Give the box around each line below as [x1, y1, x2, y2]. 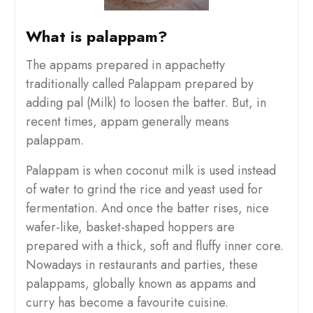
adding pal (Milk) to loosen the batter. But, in [25, 94, 266, 112]
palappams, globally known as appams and [25, 275, 256, 293]
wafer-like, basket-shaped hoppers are [25, 218, 235, 237]
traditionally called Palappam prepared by [25, 75, 254, 94]
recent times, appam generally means [25, 112, 229, 131]
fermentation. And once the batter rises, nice [25, 199, 269, 218]
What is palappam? [25, 25, 168, 48]
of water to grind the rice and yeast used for [25, 180, 263, 199]
